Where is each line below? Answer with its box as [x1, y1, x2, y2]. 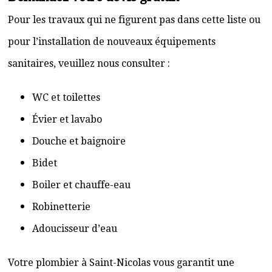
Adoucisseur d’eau [32, 223, 117, 234]
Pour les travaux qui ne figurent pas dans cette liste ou [8, 14, 260, 25]
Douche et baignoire [32, 135, 126, 147]
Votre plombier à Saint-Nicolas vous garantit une [8, 257, 234, 268]
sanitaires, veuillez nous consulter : [8, 58, 170, 69]
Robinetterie [32, 201, 90, 212]
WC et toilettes [32, 92, 100, 103]
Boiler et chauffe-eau [32, 179, 131, 191]
